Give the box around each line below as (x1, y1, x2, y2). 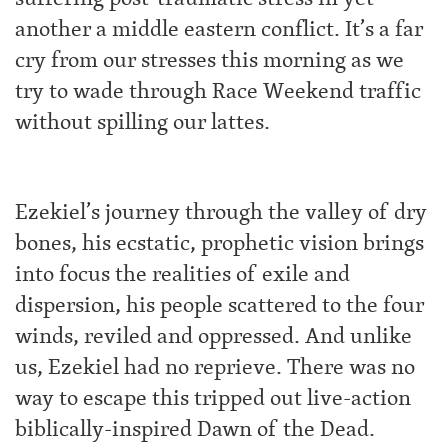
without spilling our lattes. (15, 105, 270, 139)
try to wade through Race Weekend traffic (15, 74, 421, 108)
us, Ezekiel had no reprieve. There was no (15, 350, 415, 384)
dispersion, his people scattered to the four (15, 288, 424, 322)
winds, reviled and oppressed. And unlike (15, 319, 412, 353)
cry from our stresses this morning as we (15, 43, 404, 77)
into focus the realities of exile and (15, 257, 350, 291)
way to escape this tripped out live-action (15, 381, 411, 415)
